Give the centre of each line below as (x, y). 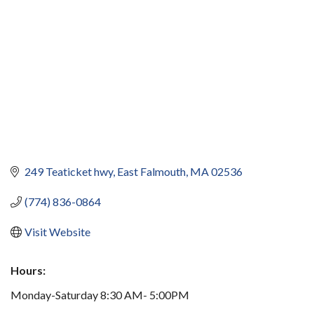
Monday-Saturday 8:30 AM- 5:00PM (100, 295)
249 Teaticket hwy (69, 172)
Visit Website (57, 232)
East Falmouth (151, 172)
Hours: (28, 271)
